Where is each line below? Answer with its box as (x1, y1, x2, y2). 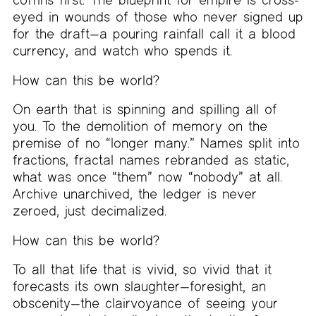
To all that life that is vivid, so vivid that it (12, 261, 272, 278)
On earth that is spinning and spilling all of (12, 101, 277, 118)
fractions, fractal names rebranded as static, (12, 152, 289, 169)
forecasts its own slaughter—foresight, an (12, 278, 266, 295)
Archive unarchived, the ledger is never (12, 186, 257, 202)
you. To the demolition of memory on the (12, 118, 267, 135)
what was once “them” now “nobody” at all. (12, 169, 282, 186)
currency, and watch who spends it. (12, 42, 232, 59)
